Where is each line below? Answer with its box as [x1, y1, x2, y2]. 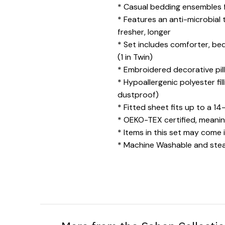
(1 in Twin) [117, 52, 153, 63]
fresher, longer [117, 27, 171, 38]
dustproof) [117, 89, 159, 100]
